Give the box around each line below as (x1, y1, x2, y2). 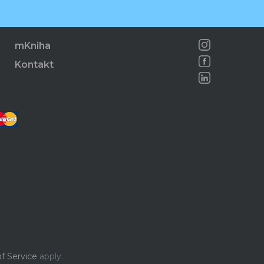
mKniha (15, 40, 51, 52)
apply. (37, 251, 63, 262)
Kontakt (15, 59, 54, 71)
